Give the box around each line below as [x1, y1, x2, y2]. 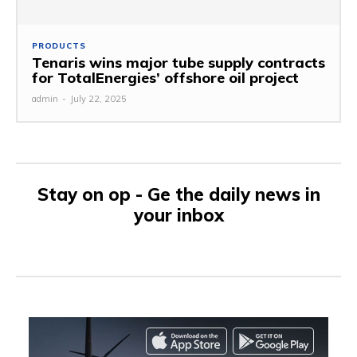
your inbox [133, 203, 224, 226]
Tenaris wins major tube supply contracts [32, 53, 325, 72]
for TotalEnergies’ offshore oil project [32, 68, 299, 87]
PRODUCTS [32, 40, 86, 51]
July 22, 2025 [70, 92, 127, 104]
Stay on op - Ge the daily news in [37, 182, 320, 206]
